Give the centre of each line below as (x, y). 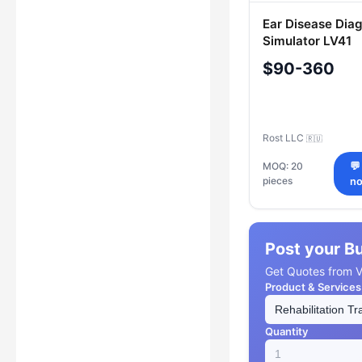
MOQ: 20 (283, 166)
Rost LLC (284, 137)
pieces (278, 180)
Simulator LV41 (307, 41)
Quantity (286, 331)
